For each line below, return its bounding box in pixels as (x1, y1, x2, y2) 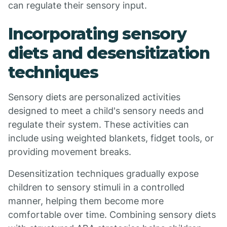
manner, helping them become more (8, 196, 164, 206)
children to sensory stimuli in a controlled (8, 182, 184, 193)
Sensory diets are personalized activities (8, 92, 180, 102)
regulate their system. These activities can (8, 119, 189, 130)
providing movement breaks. (8, 146, 131, 157)
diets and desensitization (8, 43, 210, 63)
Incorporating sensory (8, 24, 186, 44)
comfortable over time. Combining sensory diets (8, 209, 216, 220)
